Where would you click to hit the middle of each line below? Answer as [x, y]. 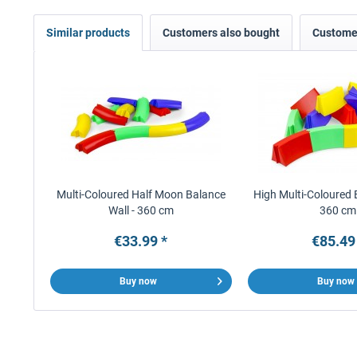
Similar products [88, 33]
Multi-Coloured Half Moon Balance [141, 194]
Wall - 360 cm [141, 210]
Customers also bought [221, 33]
